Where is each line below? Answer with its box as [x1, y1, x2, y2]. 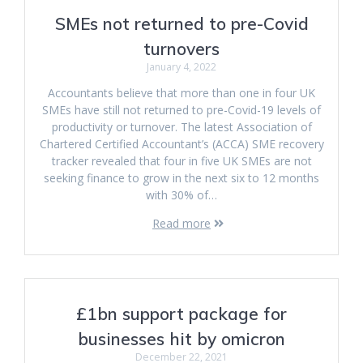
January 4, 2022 [147, 60, 216, 74]
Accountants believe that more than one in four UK [48, 85, 315, 100]
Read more [152, 216, 211, 231]
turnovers [143, 38, 220, 59]
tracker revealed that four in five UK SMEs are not [51, 153, 312, 169]
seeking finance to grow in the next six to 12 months [44, 170, 319, 186]
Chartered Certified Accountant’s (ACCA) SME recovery [39, 136, 324, 152]
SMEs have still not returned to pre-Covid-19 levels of [42, 102, 321, 117]
